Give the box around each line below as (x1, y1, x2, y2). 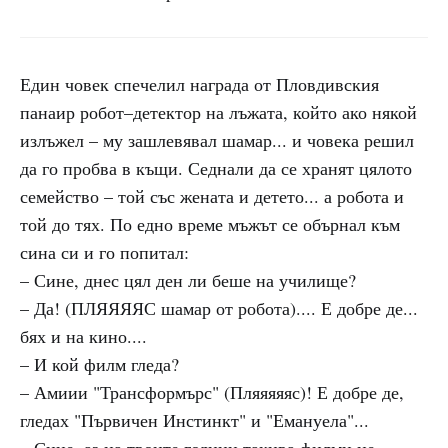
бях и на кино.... (20, 324, 147, 348)
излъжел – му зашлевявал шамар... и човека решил (20, 128, 414, 152)
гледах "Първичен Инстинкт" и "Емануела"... (20, 408, 369, 432)
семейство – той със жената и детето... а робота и (20, 184, 404, 208)
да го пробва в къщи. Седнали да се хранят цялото (20, 156, 412, 180)
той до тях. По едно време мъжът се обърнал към (20, 212, 400, 236)
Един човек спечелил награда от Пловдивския (20, 72, 379, 96)
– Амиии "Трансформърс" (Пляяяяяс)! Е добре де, (20, 380, 404, 404)
